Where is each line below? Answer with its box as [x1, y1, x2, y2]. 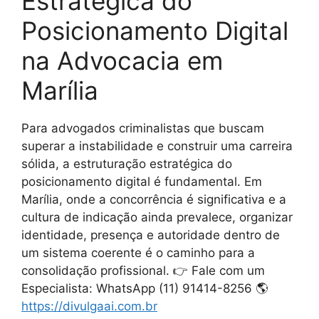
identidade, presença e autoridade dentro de [21, 227, 280, 242]
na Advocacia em [21, 45, 223, 75]
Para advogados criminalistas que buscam [21, 120, 264, 135]
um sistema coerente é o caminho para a [21, 245, 255, 260]
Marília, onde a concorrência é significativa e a [21, 192, 286, 206]
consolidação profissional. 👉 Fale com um [21, 263, 265, 278]
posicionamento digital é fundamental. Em [21, 174, 262, 189]
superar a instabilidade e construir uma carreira [21, 138, 293, 153]
